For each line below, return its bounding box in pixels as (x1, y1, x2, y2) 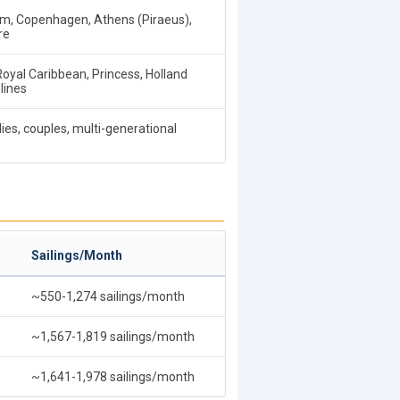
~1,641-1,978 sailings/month (31, 370, 195, 384)
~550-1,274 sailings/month (31, 289, 185, 304)
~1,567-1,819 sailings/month (31, 329, 195, 344)
